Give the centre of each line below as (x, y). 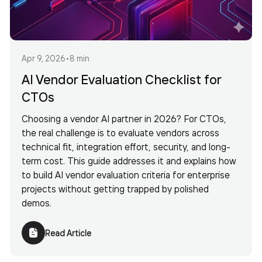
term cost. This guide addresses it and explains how (129, 160)
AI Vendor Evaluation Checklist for (121, 79)
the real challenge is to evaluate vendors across (120, 132)
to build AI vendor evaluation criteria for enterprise (126, 174)
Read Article (68, 232)
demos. (37, 202)
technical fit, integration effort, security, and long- (126, 146)
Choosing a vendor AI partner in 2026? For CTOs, (124, 118)
